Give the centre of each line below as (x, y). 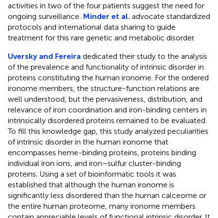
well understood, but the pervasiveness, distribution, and (105, 99)
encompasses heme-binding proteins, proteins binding (102, 152)
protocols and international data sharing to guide (92, 27)
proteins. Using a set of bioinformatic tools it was (92, 174)
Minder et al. (106, 16)
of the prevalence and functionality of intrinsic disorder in (106, 67)
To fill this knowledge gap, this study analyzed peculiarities (108, 131)
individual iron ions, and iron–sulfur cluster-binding (94, 163)
